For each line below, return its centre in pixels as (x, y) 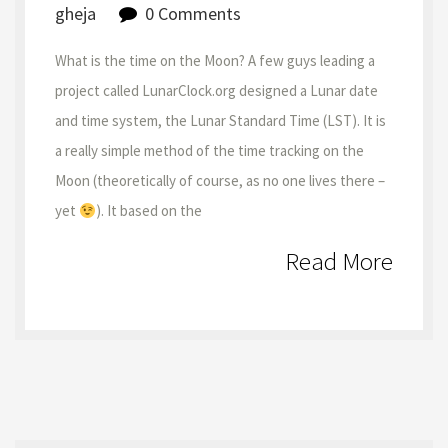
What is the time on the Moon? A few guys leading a (215, 60)
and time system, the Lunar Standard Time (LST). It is (220, 120)
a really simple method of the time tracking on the (209, 150)
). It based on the (149, 210)
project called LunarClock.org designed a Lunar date (216, 90)
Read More (339, 261)
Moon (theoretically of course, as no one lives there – (220, 180)
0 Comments (193, 13)
